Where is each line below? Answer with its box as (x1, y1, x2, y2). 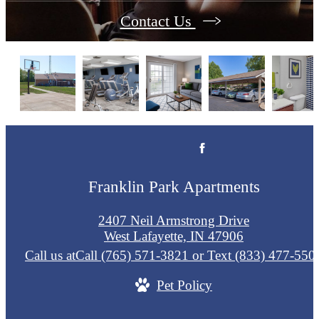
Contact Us (120, 11, 196, 30)
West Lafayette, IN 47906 (104, 228, 244, 244)
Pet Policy (157, 277, 212, 293)
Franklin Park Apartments (88, 177, 260, 196)
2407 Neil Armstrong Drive (98, 212, 249, 228)
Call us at (25, 247, 75, 263)
